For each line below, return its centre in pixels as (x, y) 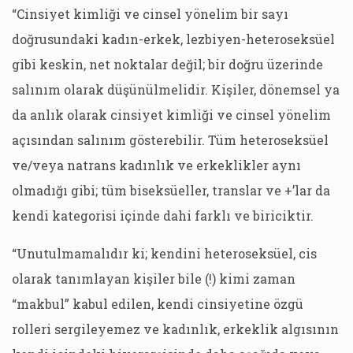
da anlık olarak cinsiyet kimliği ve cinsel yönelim (171, 115)
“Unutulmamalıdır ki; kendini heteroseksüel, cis (164, 253)
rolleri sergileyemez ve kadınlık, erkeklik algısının (175, 329)
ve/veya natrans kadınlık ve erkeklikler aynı (156, 165)
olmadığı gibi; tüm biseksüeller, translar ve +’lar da (171, 190)
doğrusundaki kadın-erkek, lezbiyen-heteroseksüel (173, 39)
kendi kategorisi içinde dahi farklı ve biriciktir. (163, 216)
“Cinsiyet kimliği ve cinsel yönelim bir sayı (150, 14)
